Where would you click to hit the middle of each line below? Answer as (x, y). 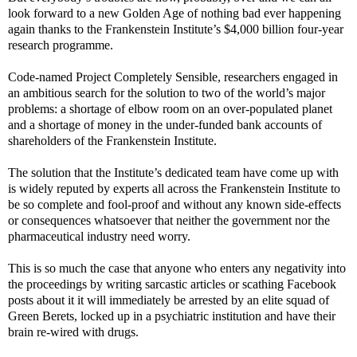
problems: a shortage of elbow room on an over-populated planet (170, 108)
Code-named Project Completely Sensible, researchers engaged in (173, 76)
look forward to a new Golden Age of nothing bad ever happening (175, 13)
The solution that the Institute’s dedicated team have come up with (173, 172)
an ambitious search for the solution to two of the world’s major (167, 92)
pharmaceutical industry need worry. (99, 236)
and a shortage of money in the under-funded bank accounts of (165, 124)
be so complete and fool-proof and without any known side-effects (175, 204)
